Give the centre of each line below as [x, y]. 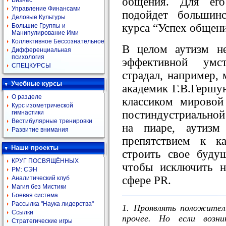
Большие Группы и [39, 26]
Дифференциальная [41, 50]
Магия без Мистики [39, 187]
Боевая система [35, 195]
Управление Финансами [46, 9]
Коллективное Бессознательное [58, 41]
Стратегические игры [42, 221]
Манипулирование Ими [45, 33]
